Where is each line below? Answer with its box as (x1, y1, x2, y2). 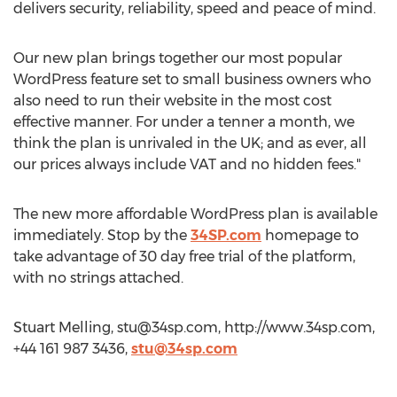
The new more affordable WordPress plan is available (13, 206, 378, 222)
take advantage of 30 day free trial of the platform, (13, 248, 355, 265)
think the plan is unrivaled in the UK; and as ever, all (13, 135, 367, 152)
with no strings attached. (13, 269, 183, 286)
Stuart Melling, (13, 319, 117, 336)
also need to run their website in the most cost (13, 92, 331, 109)
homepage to (261, 227, 359, 244)
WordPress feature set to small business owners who (13, 71, 371, 88)
